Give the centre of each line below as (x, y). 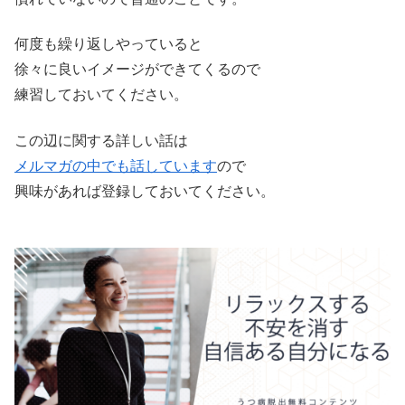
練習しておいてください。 (101, 95)
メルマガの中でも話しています (116, 165)
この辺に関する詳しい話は (101, 140)
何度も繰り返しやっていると (108, 44)
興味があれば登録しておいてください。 (145, 191)
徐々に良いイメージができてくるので (137, 70)
